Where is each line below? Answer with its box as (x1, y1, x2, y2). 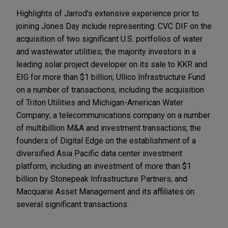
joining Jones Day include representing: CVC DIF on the (16, 21, 212, 32)
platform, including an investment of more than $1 (16, 161, 191, 172)
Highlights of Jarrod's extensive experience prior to (16, 9, 199, 19)
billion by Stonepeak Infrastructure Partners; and (16, 174, 187, 184)
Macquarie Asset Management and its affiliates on (16, 187, 194, 197)
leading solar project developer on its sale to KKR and (16, 60, 207, 70)
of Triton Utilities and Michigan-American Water (16, 98, 183, 108)
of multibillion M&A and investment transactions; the (16, 123, 201, 133)
